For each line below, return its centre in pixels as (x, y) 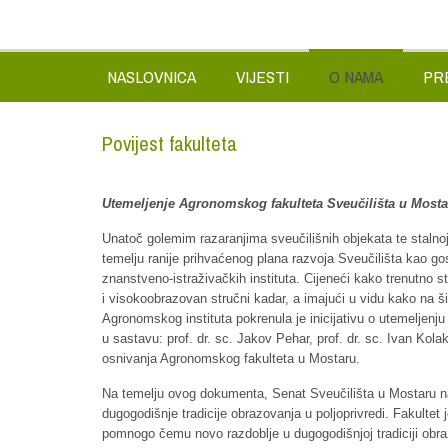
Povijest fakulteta (170, 144)
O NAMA (356, 76)
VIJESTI (262, 76)
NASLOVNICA (151, 76)
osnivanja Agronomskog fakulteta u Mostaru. (233, 359)
